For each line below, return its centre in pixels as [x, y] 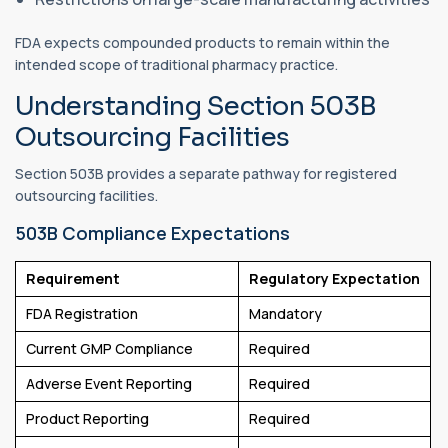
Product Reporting [87, 419]
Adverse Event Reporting [109, 384]
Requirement [73, 279]
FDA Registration [82, 314]
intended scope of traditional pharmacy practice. [176, 64]
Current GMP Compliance [109, 349]
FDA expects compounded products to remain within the [202, 42]
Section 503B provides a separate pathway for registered [206, 174]
